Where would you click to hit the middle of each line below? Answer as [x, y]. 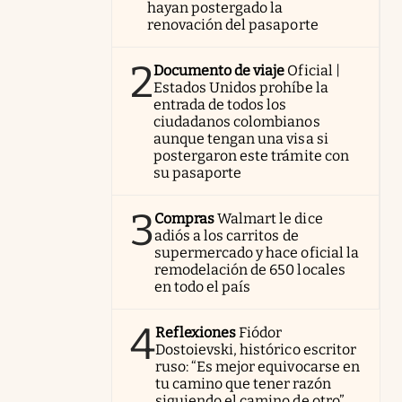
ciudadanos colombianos [237, 122]
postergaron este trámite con [251, 156]
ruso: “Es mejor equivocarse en [258, 367]
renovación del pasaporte [233, 25]
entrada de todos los [220, 105]
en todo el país [203, 287]
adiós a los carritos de [227, 236]
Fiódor [261, 332]
